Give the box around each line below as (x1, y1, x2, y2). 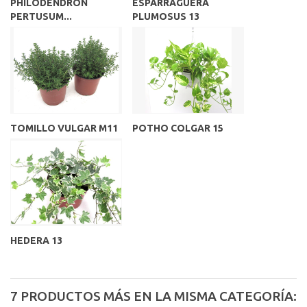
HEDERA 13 (10, 234, 62, 246)
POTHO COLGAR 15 (132, 123, 223, 134)
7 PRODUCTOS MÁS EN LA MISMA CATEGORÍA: (10, 288, 297, 304)
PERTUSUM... (10, 11, 72, 23)
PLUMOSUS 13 (132, 11, 199, 23)
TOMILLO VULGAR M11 (10, 123, 118, 134)
